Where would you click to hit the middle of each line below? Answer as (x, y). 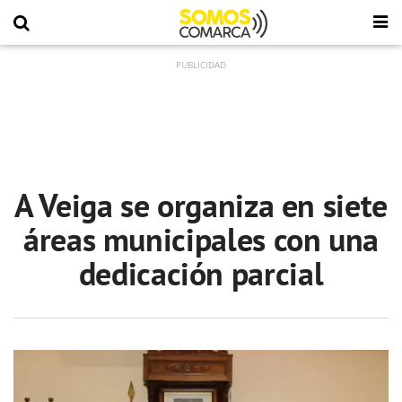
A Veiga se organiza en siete (201, 205)
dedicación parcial (201, 273)
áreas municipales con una (201, 239)
